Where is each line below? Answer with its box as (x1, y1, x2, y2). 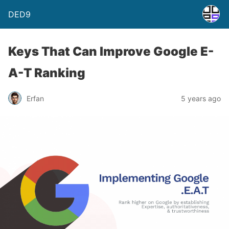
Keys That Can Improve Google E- (8, 44, 214, 59)
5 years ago (181, 94, 221, 103)
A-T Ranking (8, 65, 85, 80)
